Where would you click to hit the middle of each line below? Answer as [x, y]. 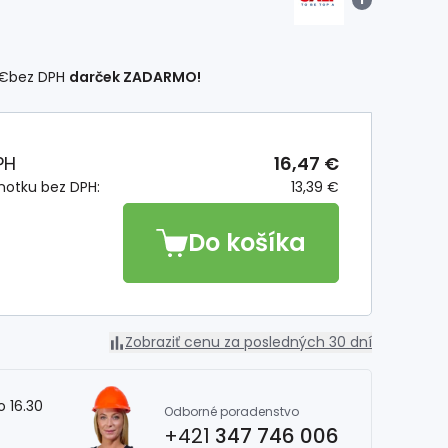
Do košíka [247, 242]
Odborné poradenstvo [231, 412]
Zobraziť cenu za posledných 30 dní [248, 342]
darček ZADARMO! [135, 77]
